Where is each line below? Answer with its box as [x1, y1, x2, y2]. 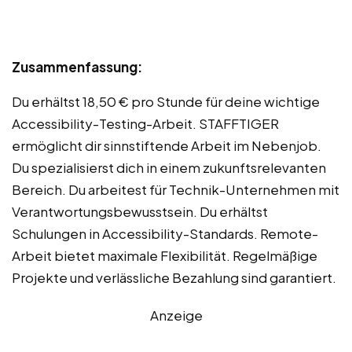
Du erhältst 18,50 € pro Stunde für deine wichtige [12, 93, 320, 111]
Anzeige [149, 306, 203, 324]
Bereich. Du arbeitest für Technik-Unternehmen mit [12, 181, 339, 199]
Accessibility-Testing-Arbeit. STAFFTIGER [12, 115, 279, 133]
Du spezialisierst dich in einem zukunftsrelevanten [12, 159, 326, 177]
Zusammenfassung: [12, 58, 142, 76]
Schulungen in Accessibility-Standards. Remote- [12, 225, 318, 243]
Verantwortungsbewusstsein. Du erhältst [12, 203, 268, 221]
